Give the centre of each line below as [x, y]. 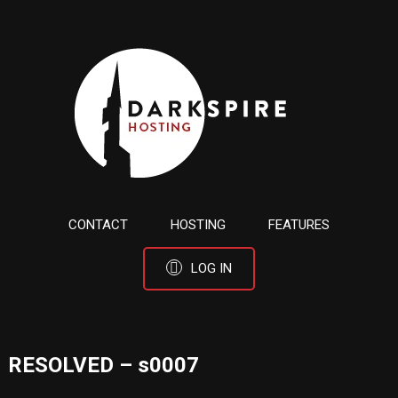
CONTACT [98, 225]
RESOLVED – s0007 [103, 365]
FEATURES [299, 225]
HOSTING [198, 225]
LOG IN [211, 268]
